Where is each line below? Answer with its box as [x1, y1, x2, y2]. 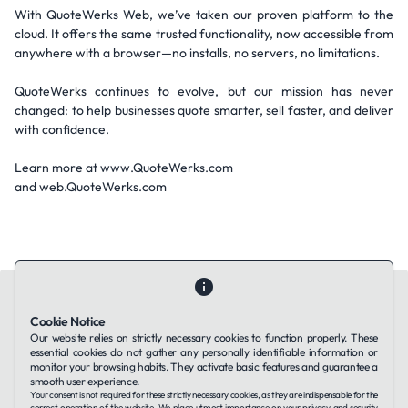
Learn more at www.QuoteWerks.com [15, 159, 233, 176]
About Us [101, 352, 153, 369]
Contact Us [37, 352, 101, 369]
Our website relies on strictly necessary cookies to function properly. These [30, 331, 378, 344]
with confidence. [15, 121, 109, 138]
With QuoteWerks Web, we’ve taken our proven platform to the [15, 6, 393, 23]
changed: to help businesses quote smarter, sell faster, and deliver [15, 102, 393, 118]
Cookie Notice [30, 313, 106, 330]
